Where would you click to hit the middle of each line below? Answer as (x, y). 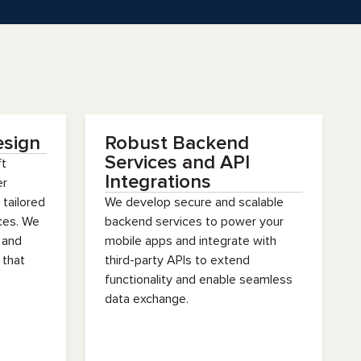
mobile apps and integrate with (191, 241)
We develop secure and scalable (194, 202)
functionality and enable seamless (199, 280)
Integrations (158, 182)
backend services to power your (194, 222)
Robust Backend (177, 143)
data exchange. (147, 299)
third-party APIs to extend (177, 260)
